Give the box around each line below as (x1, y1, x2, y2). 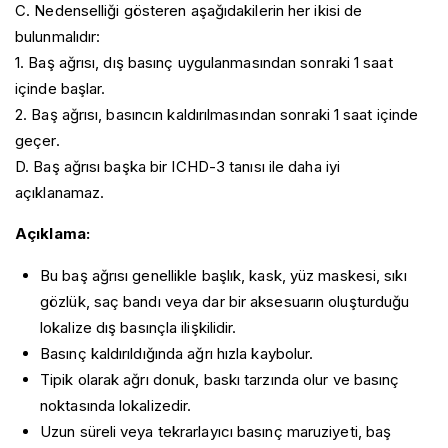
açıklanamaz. (15, 182, 105, 202)
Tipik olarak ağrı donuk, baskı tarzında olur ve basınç (40, 369, 400, 389)
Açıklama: (15, 223, 90, 243)
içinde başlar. (15, 78, 106, 98)
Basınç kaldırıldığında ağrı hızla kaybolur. (40, 343, 314, 363)
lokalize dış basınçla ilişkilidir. (40, 317, 237, 337)
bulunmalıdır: (15, 26, 101, 46)
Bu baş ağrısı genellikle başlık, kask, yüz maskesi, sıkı (40, 265, 407, 285)
